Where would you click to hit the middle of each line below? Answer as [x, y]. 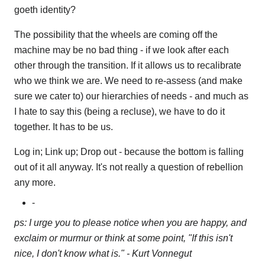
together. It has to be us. [64, 127]
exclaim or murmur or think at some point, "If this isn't [123, 238]
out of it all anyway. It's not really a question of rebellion [129, 167]
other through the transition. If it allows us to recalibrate [128, 66]
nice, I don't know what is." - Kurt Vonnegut [103, 254]
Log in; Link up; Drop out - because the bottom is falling [129, 152]
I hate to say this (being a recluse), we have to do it [119, 112]
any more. [35, 183]
